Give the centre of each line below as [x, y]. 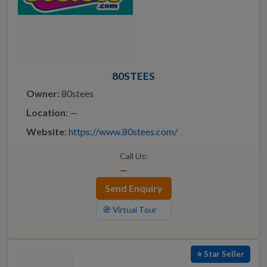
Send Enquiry [133, 188]
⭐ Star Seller [221, 254]
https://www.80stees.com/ [123, 132]
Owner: [43, 94]
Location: [47, 113]
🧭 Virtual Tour [129, 210]
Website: [46, 132]
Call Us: [133, 156]
